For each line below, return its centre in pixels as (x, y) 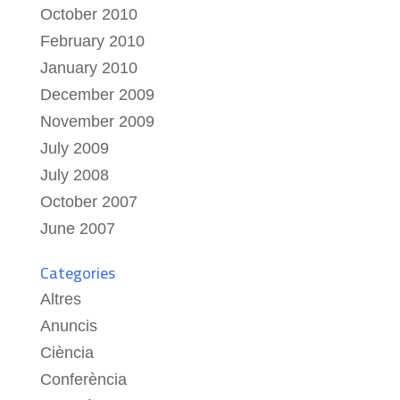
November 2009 (97, 121)
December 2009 (97, 94)
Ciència (67, 352)
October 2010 (88, 14)
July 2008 (74, 175)
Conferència (83, 379)
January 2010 (88, 67)
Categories (77, 272)
